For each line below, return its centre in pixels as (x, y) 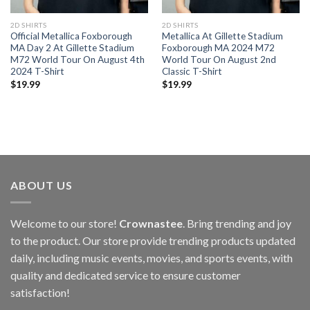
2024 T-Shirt (37, 72)
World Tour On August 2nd (219, 60)
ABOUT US (42, 185)
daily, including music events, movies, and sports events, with (152, 257)
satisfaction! (40, 292)
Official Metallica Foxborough (71, 36)
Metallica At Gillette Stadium (222, 36)
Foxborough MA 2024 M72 (218, 48)
